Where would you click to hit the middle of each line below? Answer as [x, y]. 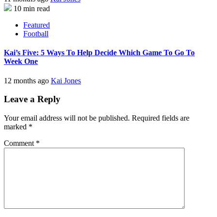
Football [36, 34]
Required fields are [161, 118]
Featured [37, 25]
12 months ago [27, 80]
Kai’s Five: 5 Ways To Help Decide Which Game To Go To [99, 53]
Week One [21, 62]
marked [16, 127]
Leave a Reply [32, 99]
